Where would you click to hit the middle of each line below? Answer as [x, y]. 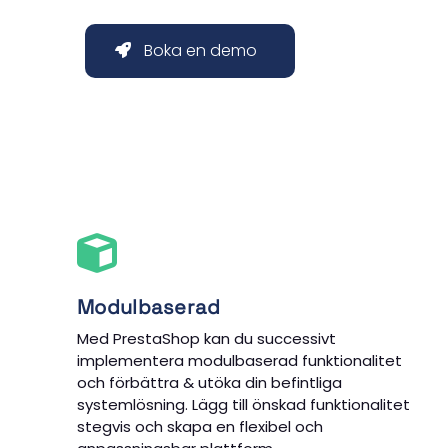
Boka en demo [200, 51]
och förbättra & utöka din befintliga [209, 382]
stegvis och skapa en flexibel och [200, 426]
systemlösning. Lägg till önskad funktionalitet [243, 404]
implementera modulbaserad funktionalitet [239, 360]
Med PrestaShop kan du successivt [206, 338]
